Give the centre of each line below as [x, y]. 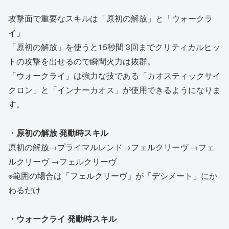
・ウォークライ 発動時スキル [62, 219]
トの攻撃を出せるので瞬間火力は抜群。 [82, 61]
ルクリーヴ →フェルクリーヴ [62, 162]
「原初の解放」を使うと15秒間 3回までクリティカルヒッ [114, 47]
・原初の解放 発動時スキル [58, 133]
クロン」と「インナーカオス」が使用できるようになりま [114, 90]
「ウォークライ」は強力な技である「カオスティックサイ [114, 76]
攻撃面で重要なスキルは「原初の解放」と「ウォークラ [110, 18]
